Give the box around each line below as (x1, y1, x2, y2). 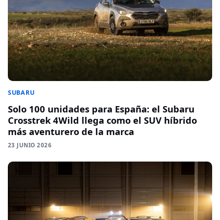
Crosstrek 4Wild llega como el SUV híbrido (8, 114, 197, 127)
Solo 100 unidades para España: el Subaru (8, 103, 194, 115)
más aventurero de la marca (8, 125, 134, 138)
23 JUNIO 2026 (8, 141, 52, 149)
